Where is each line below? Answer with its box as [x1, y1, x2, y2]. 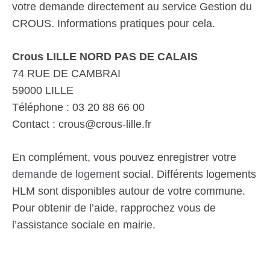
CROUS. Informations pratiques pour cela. [12, 17, 215, 30]
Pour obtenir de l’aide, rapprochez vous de [12, 202, 216, 214]
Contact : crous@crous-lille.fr [12, 118, 151, 130]
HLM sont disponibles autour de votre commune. [12, 185, 245, 197]
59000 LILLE [12, 84, 74, 96]
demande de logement [12, 168, 120, 180]
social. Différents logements [120, 168, 256, 180]
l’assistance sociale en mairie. [12, 219, 155, 231]
